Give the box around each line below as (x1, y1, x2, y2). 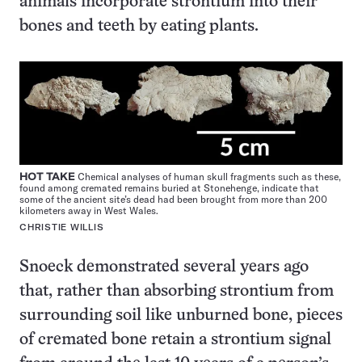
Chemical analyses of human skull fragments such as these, (75, 170, 341, 183)
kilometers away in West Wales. (19, 204, 158, 217)
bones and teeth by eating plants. (19, 19, 259, 34)
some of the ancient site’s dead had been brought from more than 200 (19, 192, 327, 205)
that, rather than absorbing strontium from (19, 283, 334, 299)
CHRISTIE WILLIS (19, 221, 104, 233)
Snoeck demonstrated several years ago (19, 259, 309, 275)
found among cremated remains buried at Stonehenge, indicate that (19, 181, 319, 194)
